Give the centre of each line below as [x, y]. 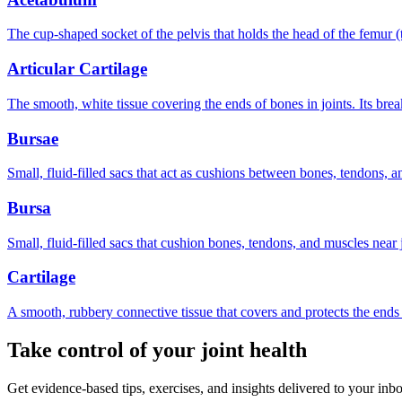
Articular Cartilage [77, 69]
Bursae [33, 138]
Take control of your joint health [157, 350]
